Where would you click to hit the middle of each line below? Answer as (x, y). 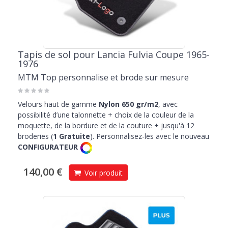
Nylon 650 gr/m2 (127, 104)
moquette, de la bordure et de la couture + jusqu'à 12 (106, 126)
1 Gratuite (72, 136)
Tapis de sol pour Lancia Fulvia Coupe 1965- (114, 55)
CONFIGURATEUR (49, 147)
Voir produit (103, 173)
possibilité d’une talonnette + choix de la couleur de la (106, 115)
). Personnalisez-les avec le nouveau (150, 136)
